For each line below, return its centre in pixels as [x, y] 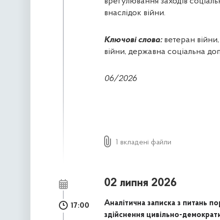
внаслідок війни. [135, 13]
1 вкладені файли [143, 142]
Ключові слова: [133, 40]
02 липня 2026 [140, 183]
